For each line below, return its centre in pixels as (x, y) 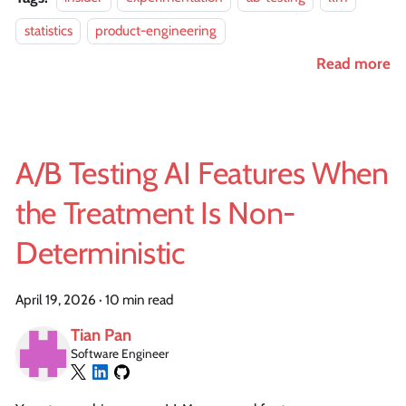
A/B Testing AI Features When (202, 173)
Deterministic (100, 252)
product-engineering (156, 31)
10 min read (139, 299)
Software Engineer (120, 354)
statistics (48, 31)
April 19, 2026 (56, 299)
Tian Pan (101, 335)
